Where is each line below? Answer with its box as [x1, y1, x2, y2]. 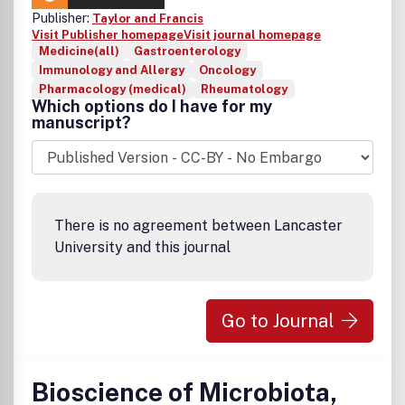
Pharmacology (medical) [39, 82, 186, 96]
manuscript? [32, 113, 131, 132]
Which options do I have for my [32, 97, 272, 116]
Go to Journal [221, 310, 334, 332]
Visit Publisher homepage [32, 28, 184, 42]
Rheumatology [201, 82, 287, 96]
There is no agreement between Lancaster [54, 217, 343, 234]
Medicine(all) [39, 44, 119, 58]
